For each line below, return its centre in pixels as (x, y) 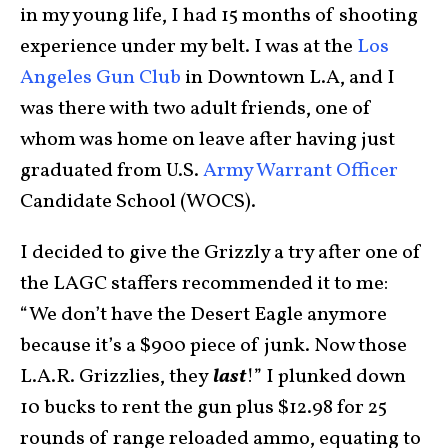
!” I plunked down (326, 377)
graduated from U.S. (111, 171)
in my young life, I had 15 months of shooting (219, 16)
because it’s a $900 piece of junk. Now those (213, 346)
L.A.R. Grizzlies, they (114, 377)
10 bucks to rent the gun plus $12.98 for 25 (203, 408)
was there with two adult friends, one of (196, 109)
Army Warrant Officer (300, 171)
